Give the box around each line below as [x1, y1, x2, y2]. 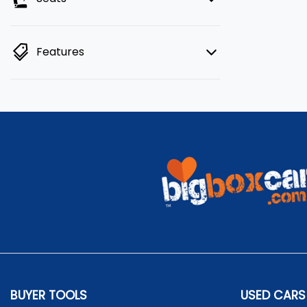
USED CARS [241, 287, 306, 304]
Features [36, 44, 84, 60]
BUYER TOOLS [10, 287, 87, 304]
